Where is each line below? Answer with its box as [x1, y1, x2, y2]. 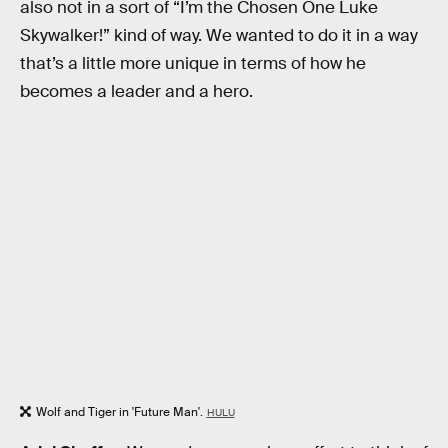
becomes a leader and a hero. [20, 81, 253, 103]
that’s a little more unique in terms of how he [20, 53, 366, 75]
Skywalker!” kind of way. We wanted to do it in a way [20, 25, 418, 47]
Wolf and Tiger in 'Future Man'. [36, 403, 203, 420]
